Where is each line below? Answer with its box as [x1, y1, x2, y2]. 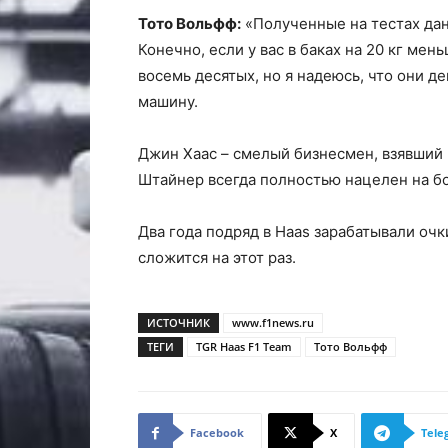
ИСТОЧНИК [147, 315, 210, 330]
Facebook [190, 425, 244, 440]
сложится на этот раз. [138, 248, 296, 267]
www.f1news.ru [232, 315, 314, 330]
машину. [138, 92, 198, 111]
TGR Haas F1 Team [196, 339, 292, 354]
